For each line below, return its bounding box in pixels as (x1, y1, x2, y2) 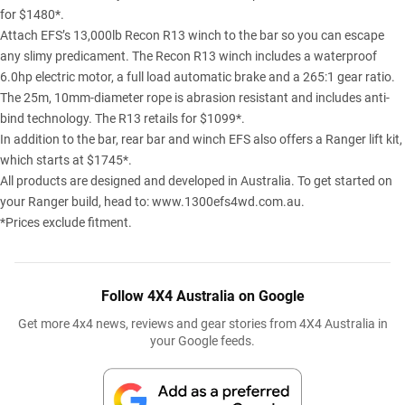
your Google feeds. (150, 334, 255, 349)
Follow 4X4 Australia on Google (100, 287, 305, 306)
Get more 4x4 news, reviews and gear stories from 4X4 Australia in (17, 316, 388, 332)
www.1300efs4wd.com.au (152, 194, 301, 210)
